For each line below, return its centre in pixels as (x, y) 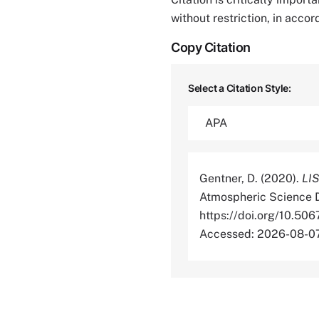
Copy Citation (211, 47)
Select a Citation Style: (240, 88)
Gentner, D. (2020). (251, 179)
